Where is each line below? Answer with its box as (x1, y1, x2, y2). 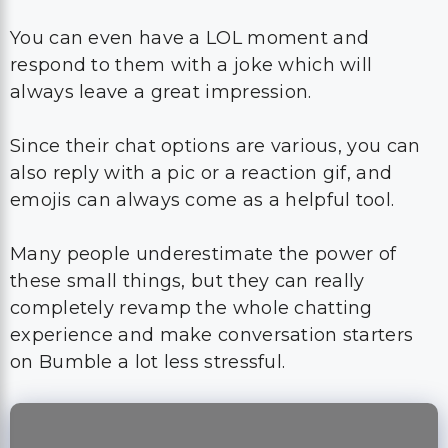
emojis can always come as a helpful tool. (10, 93, 395, 115)
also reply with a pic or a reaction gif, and (10, 66, 393, 88)
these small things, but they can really (10, 174, 365, 196)
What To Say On (74, 376, 374, 419)
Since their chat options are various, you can (10, 39, 421, 61)
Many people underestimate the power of (10, 147, 397, 169)
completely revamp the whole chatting (10, 201, 373, 223)
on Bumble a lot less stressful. (10, 255, 286, 277)
